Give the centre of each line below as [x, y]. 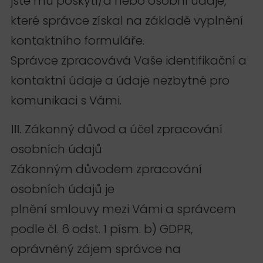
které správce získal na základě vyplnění [127, 21]
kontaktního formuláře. [77, 41]
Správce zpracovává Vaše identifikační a [129, 61]
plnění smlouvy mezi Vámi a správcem [123, 209]
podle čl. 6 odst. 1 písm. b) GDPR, [102, 229]
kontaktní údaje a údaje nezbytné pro [120, 81]
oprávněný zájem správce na [96, 249]
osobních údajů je [63, 189]
